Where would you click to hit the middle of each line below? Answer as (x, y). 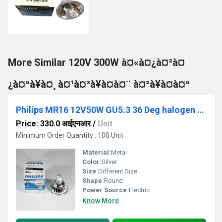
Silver (109, 162)
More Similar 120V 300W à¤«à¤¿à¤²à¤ (96, 62)
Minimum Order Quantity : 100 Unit (70, 135)
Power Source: (106, 190)
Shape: (93, 181)
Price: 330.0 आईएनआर (53, 124)
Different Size (118, 171)
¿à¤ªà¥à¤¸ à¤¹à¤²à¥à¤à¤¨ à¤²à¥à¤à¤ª (99, 84)
